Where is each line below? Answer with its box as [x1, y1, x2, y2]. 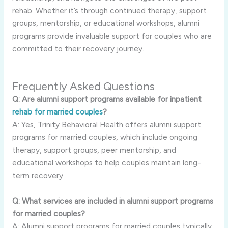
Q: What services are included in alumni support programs [12, 196, 213, 206]
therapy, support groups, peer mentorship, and [12, 145, 176, 155]
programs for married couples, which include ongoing [12, 132, 197, 142]
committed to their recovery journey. [12, 44, 144, 54]
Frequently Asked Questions [12, 79, 155, 94]
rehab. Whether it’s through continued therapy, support [12, 6, 207, 16]
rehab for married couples [12, 107, 103, 117]
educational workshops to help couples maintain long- [12, 158, 201, 168]
